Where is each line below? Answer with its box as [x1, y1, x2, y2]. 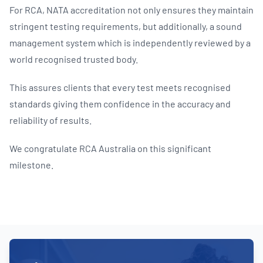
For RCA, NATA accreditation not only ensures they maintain [9, 4, 254, 15]
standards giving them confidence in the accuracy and [9, 97, 231, 109]
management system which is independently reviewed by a [9, 36, 251, 48]
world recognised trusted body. [9, 53, 138, 65]
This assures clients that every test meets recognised [9, 81, 231, 93]
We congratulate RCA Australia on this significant [9, 142, 211, 154]
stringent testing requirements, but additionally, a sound [9, 20, 242, 32]
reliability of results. [9, 114, 93, 126]
